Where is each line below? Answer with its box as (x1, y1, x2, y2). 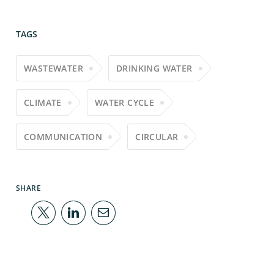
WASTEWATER (24, 62, 83, 75)
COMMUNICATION (24, 131, 103, 143)
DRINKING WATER (116, 62, 193, 75)
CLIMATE (24, 97, 62, 109)
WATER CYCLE (94, 97, 155, 109)
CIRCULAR (135, 131, 179, 143)
